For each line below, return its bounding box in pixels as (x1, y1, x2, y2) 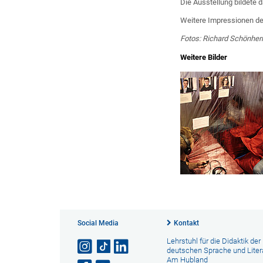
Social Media (77, 218, 119, 227)
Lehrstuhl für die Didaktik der (166, 236, 261, 245)
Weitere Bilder (180, 52, 228, 62)
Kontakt (173, 218, 199, 227)
